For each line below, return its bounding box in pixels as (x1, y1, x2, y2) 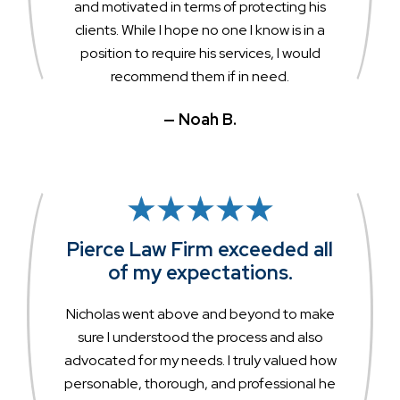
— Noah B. (163, 109, 237, 130)
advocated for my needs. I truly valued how (63, 351, 337, 371)
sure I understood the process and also (77, 328, 323, 347)
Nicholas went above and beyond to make (65, 304, 335, 324)
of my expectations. (107, 260, 293, 287)
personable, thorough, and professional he (64, 374, 336, 394)
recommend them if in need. (111, 67, 289, 87)
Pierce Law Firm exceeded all (67, 237, 333, 263)
